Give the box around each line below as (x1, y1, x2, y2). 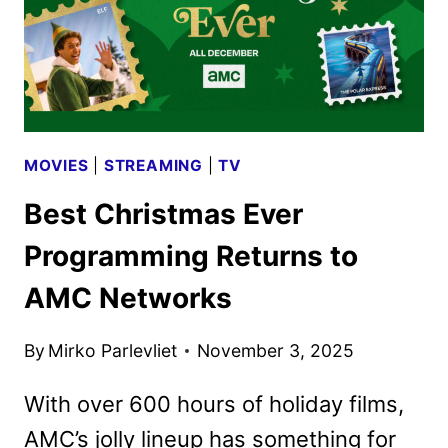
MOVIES (24, 155, 89, 175)
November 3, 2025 (197, 339, 355, 361)
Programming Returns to (24, 239, 358, 274)
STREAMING (103, 155, 203, 175)
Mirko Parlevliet (48, 339, 178, 361)
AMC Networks (24, 281, 232, 316)
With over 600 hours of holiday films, (24, 390, 404, 417)
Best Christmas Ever (24, 197, 303, 232)
